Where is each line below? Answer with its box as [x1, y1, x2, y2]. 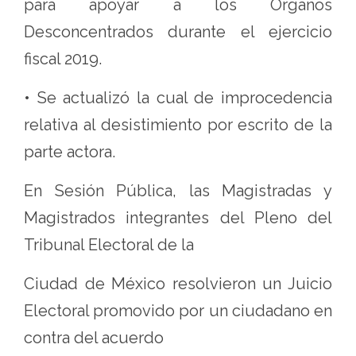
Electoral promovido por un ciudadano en [24, 301, 332, 320]
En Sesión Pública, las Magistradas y [24, 181, 332, 200]
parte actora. [24, 142, 115, 161]
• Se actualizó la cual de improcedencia [24, 88, 332, 107]
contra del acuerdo [24, 328, 164, 347]
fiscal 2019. [24, 49, 102, 68]
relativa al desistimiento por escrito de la [24, 115, 332, 134]
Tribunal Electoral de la [24, 235, 194, 254]
